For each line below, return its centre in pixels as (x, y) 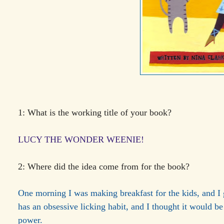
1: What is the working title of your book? (95, 112)
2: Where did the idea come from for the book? (104, 166)
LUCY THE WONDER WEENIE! (81, 139)
